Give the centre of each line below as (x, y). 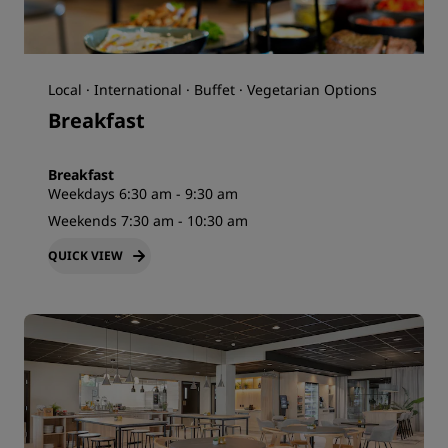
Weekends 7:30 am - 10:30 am (148, 221)
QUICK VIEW (85, 256)
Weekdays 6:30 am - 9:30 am (143, 194)
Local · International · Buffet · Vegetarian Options (212, 90)
